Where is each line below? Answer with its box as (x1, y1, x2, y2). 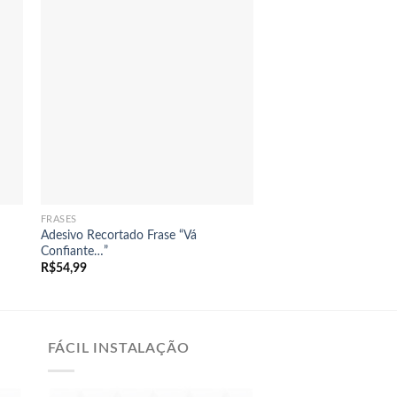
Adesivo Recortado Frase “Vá (40, 228, 197, 242)
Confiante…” (40, 244, 108, 258)
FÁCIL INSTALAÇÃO (47, 341, 190, 356)
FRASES (40, 214, 78, 224)
